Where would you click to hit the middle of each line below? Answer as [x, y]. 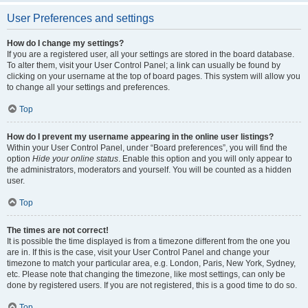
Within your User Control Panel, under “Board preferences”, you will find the [147, 148]
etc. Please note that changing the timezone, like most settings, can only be [146, 274]
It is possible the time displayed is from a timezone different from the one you [148, 241]
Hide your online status [75, 159]
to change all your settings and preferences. [88, 87]
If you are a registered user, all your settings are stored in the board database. [151, 54]
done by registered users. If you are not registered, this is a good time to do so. [152, 285]
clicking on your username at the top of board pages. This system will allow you [154, 76]
